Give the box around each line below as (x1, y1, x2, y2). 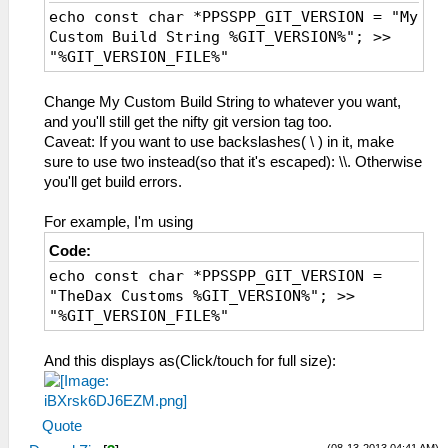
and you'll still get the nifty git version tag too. (44, 114, 332, 130)
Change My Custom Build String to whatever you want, (44, 94, 401, 110)
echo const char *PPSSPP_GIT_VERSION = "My (49, 9, 418, 25)
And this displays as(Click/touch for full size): (44, 353, 336, 369)
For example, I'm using (44, 214, 193, 230)
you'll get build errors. (44, 174, 182, 190)
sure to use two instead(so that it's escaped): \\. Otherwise (44, 154, 422, 170)
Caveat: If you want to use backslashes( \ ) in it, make (44, 134, 394, 150)
